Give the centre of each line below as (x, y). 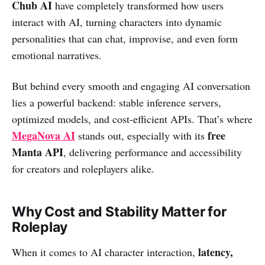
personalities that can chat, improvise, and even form (125, 38)
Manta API (38, 152)
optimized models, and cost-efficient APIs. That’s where (132, 119)
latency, (216, 252)
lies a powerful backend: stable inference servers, (117, 102)
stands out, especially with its (141, 135)
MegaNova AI (43, 135)
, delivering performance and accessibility (153, 152)
